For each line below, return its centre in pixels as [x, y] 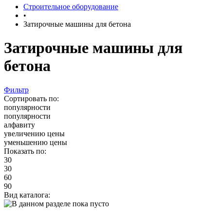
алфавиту [19, 125]
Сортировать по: [31, 98]
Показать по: [25, 151]
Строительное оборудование [71, 7]
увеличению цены [34, 133]
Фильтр [16, 90]
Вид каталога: [27, 195]
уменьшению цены [36, 142]
